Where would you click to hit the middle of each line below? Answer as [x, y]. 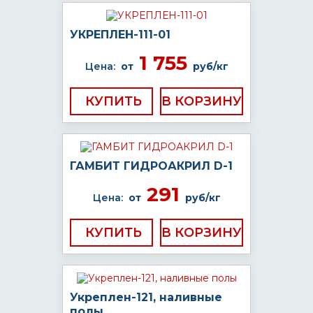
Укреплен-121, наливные [146, 297]
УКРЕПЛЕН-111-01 [120, 35]
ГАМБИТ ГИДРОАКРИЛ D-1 [151, 166]
